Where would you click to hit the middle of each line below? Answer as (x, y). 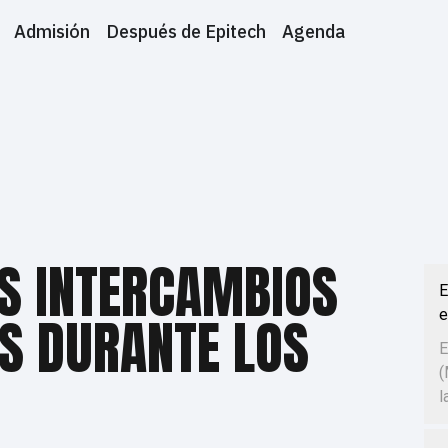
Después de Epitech (185, 31)
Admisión (51, 31)
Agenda (313, 31)
